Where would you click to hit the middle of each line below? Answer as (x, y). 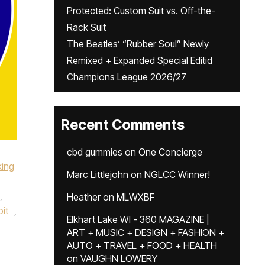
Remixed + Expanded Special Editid (140, 60)
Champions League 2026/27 (127, 77)
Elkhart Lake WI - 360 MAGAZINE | (138, 219)
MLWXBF (135, 197)
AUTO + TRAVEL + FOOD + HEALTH (142, 245)
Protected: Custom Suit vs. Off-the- (141, 11)
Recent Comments (123, 125)
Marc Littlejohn (98, 174)
